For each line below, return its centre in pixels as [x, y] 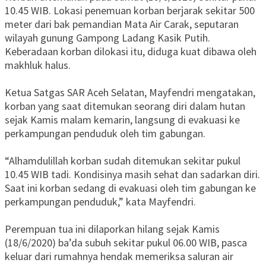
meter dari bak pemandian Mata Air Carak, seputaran [122, 24]
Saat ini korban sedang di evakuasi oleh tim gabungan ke [130, 188]
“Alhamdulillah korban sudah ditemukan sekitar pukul [123, 161]
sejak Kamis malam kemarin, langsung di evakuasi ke [122, 120]
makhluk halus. [38, 65]
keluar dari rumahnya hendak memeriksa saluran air [119, 256]
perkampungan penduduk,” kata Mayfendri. [100, 202]
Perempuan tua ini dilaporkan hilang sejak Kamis [112, 229]
